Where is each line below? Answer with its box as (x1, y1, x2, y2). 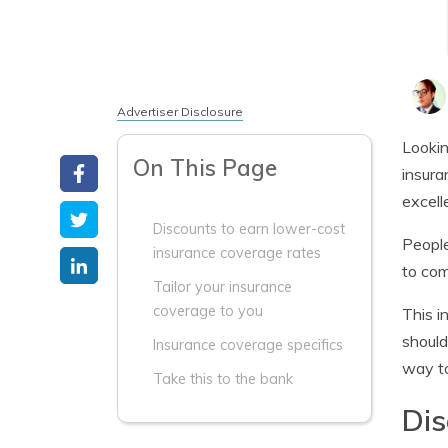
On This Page (133, 153, 277, 182)
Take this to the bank (153, 370, 293, 388)
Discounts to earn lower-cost (153, 220, 345, 238)
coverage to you (153, 302, 263, 320)
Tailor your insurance (153, 278, 292, 296)
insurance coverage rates (153, 244, 321, 262)
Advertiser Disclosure (117, 104, 243, 119)
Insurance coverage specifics (153, 336, 343, 354)
